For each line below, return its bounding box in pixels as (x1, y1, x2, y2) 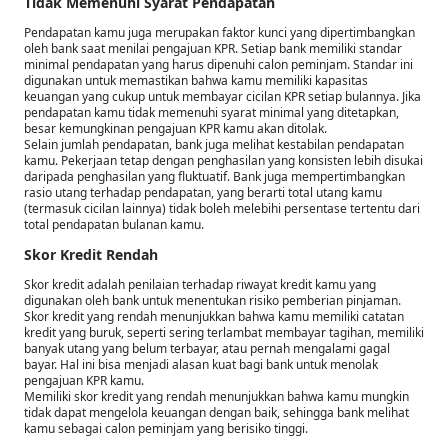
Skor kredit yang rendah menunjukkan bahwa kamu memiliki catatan (24, 307, 404, 325)
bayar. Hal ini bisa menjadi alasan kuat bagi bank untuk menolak (24, 355, 378, 373)
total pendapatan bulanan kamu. (24, 215, 207, 233)
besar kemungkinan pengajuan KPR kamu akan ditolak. (24, 119, 327, 137)
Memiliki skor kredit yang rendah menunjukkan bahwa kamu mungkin (24, 387, 409, 405)
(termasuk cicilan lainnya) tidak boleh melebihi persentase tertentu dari (24, 199, 420, 217)
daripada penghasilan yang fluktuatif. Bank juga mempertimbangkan (24, 167, 405, 185)
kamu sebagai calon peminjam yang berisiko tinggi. (24, 419, 311, 437)
